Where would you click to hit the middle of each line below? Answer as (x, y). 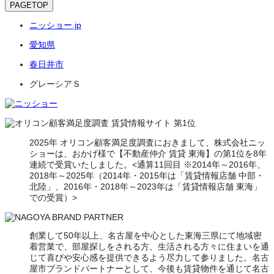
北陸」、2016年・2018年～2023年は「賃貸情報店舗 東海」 (146, 186)
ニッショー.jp (55, 25)
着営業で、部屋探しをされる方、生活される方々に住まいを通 (149, 246)
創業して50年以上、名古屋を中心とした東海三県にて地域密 (146, 235)
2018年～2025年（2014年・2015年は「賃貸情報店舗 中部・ (147, 175)
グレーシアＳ (55, 83)
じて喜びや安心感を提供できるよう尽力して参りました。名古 (149, 257)
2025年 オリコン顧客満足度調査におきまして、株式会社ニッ (147, 142)
